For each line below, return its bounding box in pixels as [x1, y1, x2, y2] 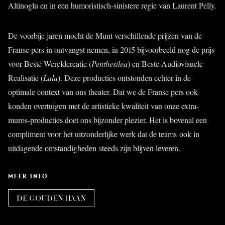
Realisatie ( [8, 72, 43, 83]
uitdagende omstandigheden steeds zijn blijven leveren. [8, 142, 180, 153]
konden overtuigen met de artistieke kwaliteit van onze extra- [8, 100, 199, 111]
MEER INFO [8, 172, 49, 180]
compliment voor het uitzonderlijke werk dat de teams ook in [8, 128, 199, 139]
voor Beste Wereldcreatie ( [8, 58, 91, 69]
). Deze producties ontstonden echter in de [58, 72, 191, 83]
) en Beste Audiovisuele [128, 58, 203, 69]
